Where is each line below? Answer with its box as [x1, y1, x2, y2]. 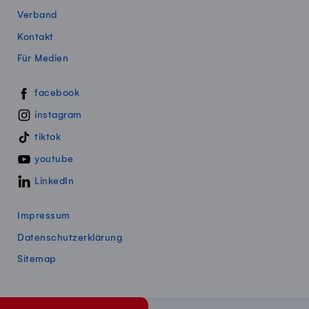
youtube [34, 153, 74, 164]
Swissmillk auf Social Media [17, 86, 146, 97]
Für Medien [17, 52, 68, 63]
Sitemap [17, 253, 57, 264]
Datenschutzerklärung [17, 232, 122, 243]
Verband [17, 10, 57, 21]
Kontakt [17, 31, 54, 42]
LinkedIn [34, 175, 74, 186]
